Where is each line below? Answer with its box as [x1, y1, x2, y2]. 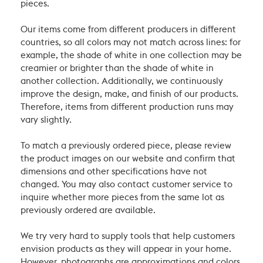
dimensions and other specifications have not [21, 167, 207, 177]
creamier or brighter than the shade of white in [21, 64, 214, 73]
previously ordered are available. [21, 206, 156, 215]
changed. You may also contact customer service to [21, 180, 232, 190]
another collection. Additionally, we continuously [21, 77, 223, 86]
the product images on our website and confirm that [21, 154, 235, 164]
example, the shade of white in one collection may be [21, 51, 242, 60]
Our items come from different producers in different [21, 25, 236, 35]
